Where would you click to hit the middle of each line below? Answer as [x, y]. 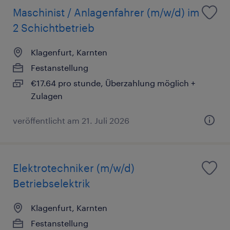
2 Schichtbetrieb [54, 28]
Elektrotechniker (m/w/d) [74, 168]
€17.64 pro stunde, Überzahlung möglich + [113, 83]
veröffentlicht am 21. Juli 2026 [71, 121]
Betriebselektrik [52, 184]
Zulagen [47, 96]
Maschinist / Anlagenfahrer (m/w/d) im [106, 13]
